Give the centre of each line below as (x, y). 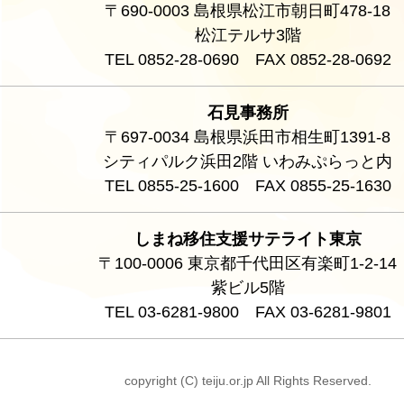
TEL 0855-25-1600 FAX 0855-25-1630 (248, 186)
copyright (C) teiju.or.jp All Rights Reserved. (248, 381)
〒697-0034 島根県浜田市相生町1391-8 (248, 138)
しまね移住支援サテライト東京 (248, 239)
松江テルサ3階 (248, 36)
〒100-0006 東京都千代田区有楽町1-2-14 (248, 264)
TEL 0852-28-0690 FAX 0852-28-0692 (248, 60)
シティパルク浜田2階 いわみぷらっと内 (248, 162)
